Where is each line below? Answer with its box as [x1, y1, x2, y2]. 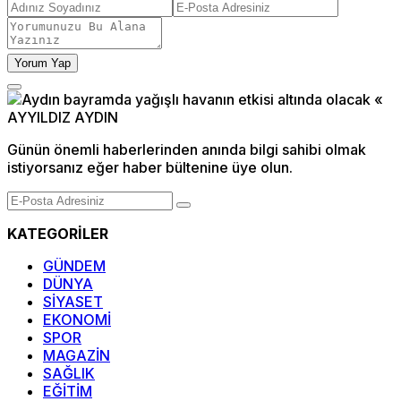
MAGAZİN [43, 346, 110, 365]
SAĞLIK [43, 364, 95, 383]
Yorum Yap [14, 56, 71, 71]
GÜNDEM [43, 257, 106, 276]
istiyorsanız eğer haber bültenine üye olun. [7, 158, 293, 177]
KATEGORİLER [7, 225, 108, 243]
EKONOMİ [43, 311, 111, 329]
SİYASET [43, 293, 103, 311]
